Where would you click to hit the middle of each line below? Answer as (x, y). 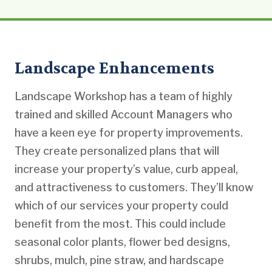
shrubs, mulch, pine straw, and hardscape (119, 260)
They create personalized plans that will (117, 151)
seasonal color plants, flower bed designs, (122, 242)
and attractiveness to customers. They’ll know (134, 187)
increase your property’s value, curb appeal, (126, 169)
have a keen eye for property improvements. (129, 132)
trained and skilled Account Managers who (124, 114)
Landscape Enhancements (114, 68)
